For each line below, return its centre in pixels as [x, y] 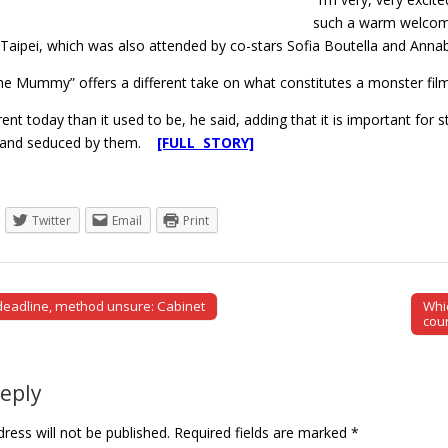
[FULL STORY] [205, 142]
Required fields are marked [260, 432]
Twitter [51, 220]
